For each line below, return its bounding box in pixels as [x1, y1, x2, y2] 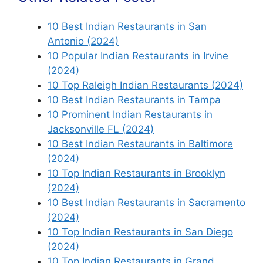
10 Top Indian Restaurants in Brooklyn [48, 167, 225, 179]
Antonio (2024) [48, 35, 119, 47]
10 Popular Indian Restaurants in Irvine [48, 49, 228, 62]
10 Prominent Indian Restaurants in [48, 108, 213, 120]
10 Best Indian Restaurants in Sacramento [48, 196, 245, 208]
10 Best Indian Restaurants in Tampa [48, 93, 221, 106]
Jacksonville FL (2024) [48, 123, 154, 135]
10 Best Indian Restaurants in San [48, 20, 207, 32]
